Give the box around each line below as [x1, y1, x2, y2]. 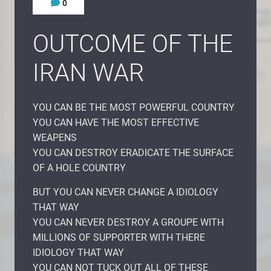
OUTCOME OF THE [33, 29, 233, 58]
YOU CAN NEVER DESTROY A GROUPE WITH [33, 216, 224, 228]
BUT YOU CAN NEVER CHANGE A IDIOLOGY [33, 186, 218, 198]
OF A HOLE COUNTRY [33, 162, 126, 174]
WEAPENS [33, 131, 77, 143]
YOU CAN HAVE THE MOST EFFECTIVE [33, 116, 199, 128]
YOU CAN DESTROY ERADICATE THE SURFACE [33, 146, 233, 158]
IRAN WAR [33, 58, 144, 87]
